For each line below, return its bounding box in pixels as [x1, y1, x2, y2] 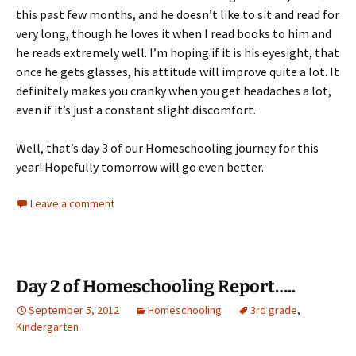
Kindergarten [16, 319, 79, 335]
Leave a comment [30, 196, 114, 211]
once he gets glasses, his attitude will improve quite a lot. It [16, 64, 339, 80]
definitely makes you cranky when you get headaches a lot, [16, 83, 331, 99]
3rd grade [250, 303, 297, 318]
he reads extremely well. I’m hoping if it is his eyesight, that [16, 44, 339, 61]
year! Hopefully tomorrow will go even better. [16, 159, 264, 176]
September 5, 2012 [29, 303, 119, 318]
